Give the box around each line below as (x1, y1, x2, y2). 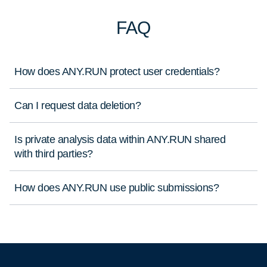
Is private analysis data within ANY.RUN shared (14, 133, 225, 145)
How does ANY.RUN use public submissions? (14, 182, 219, 194)
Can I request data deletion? (14, 100, 141, 111)
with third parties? (14, 148, 93, 160)
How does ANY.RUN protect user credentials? (14, 66, 219, 77)
